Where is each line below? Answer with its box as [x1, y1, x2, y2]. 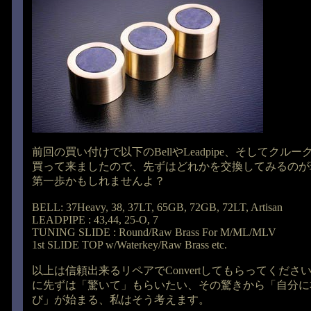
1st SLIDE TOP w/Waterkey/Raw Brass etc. [32, 239, 227, 251]
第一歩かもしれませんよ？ [32, 175, 165, 187]
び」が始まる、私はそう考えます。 [32, 294, 210, 305]
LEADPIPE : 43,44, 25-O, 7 [32, 214, 158, 226]
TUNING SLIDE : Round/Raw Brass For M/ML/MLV [32, 226, 276, 238]
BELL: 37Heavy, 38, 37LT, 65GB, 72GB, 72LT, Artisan [32, 201, 283, 213]
